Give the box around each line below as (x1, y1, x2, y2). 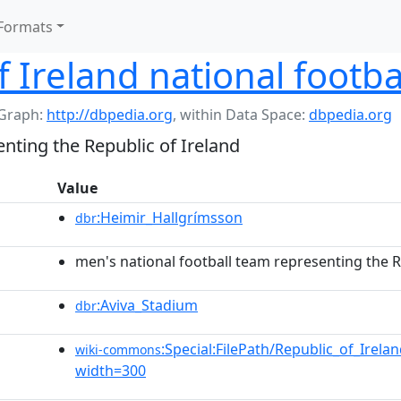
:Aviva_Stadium (97, 295, 198, 315)
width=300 (75, 361, 146, 380)
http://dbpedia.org (47, 105, 173, 124)
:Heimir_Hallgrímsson (97, 208, 243, 227)
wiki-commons (75, 341, 161, 358)
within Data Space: (180, 105, 309, 124)
